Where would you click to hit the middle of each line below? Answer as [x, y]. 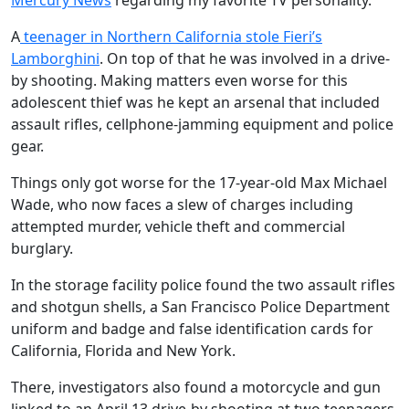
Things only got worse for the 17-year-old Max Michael [199, 183]
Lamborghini [55, 58]
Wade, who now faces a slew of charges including [182, 204]
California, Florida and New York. [123, 351]
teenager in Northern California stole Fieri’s [171, 37]
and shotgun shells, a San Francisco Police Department [200, 307]
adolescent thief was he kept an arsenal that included [195, 102]
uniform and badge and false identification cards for [192, 329]
